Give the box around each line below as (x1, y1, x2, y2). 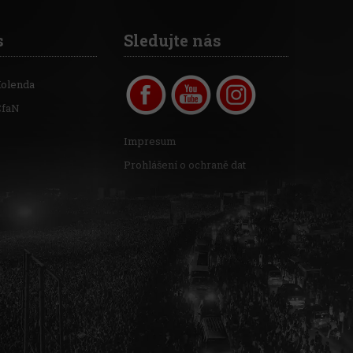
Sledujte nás (124, 29, 222, 50)
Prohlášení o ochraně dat (124, 157, 247, 172)
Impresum (124, 133, 177, 148)
